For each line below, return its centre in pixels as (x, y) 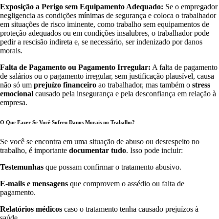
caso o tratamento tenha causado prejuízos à (130, 209)
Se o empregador (190, 7)
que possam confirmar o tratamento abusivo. (112, 167)
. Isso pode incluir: (154, 151)
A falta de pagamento (184, 67)
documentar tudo (98, 151)
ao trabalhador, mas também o (144, 85)
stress (201, 85)
